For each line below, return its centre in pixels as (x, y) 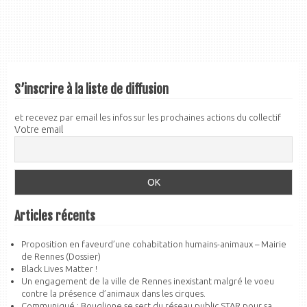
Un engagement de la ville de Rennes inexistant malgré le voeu (148, 281)
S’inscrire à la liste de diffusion (92, 89)
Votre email (39, 130)
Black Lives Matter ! (60, 269)
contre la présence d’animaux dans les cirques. (114, 294)
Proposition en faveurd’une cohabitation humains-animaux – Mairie (154, 244)
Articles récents (55, 216)
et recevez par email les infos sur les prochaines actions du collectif (148, 118)
